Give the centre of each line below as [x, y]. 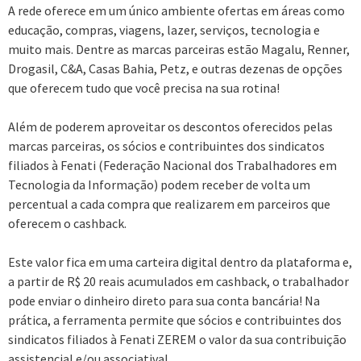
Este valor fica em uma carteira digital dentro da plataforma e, [180, 261]
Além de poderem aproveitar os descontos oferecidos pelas [170, 126]
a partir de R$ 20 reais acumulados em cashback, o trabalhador [178, 281]
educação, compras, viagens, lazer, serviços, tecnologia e [164, 29]
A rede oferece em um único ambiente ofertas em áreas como [176, 10]
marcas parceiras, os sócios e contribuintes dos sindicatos [166, 145]
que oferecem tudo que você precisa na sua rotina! [144, 87]
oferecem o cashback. [67, 223]
